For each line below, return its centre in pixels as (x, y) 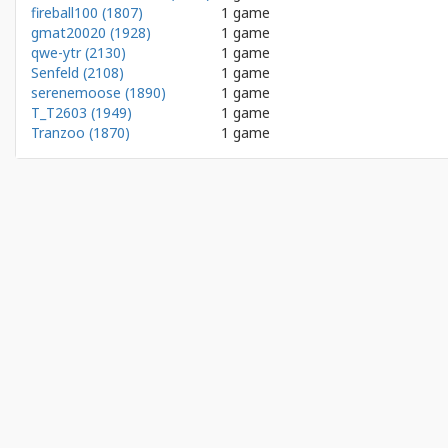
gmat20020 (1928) (91, 32)
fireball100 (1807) (87, 12)
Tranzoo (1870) (80, 132)
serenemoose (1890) (98, 92)
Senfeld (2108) (77, 72)
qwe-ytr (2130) (78, 52)
